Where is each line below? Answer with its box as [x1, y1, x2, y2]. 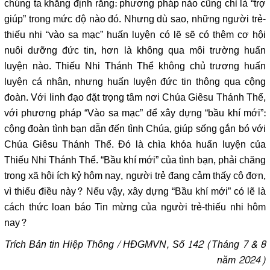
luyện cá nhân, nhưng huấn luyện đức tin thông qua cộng [4, 72, 266, 91]
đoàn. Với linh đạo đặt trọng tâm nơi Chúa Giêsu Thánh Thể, [4, 88, 266, 107]
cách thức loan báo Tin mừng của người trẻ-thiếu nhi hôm [4, 198, 266, 216]
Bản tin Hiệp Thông [29, 235, 114, 254]
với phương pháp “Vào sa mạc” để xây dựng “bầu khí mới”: [4, 104, 266, 122]
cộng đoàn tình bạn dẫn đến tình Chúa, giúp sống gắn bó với [4, 119, 266, 138]
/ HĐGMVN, [114, 235, 172, 254]
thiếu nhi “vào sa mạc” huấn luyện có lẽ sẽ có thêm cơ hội [4, 25, 266, 44]
